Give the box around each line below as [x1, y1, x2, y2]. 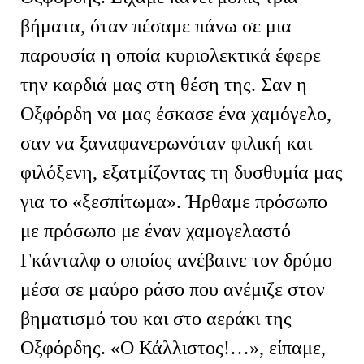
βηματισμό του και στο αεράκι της [20, 307, 292, 329]
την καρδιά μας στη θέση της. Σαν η [20, 73, 307, 95]
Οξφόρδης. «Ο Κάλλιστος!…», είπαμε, [20, 336, 326, 358]
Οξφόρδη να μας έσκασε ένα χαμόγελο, [20, 102, 331, 124]
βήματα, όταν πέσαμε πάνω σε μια [20, 15, 292, 37]
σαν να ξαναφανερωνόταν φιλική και [20, 132, 312, 154]
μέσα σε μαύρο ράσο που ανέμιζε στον [20, 278, 325, 300]
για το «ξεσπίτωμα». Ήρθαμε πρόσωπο [20, 190, 327, 212]
